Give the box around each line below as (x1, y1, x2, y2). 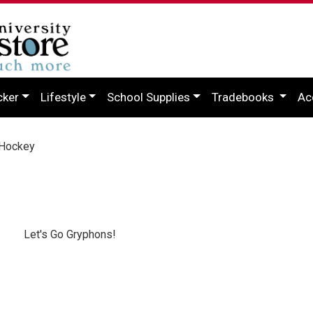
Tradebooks (211, 89, 277, 104)
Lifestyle (40, 89, 86, 104)
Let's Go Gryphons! (24, 227, 116, 241)
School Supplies (107, 89, 191, 104)
